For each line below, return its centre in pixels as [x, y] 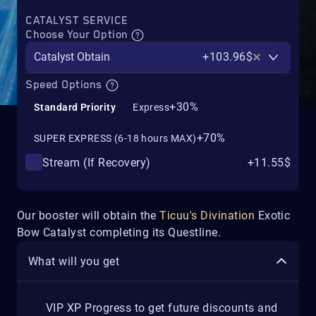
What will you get [74, 261]
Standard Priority [75, 108]
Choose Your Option [79, 35]
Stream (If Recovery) [97, 162]
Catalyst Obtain [72, 57]
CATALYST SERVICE [77, 21]
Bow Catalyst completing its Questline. [119, 233]
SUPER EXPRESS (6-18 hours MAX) [115, 139]
